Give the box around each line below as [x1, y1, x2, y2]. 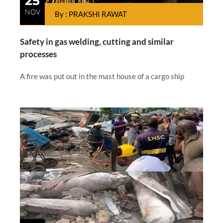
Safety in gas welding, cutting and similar [20, 36, 174, 47]
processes [20, 48, 57, 59]
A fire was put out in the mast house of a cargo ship [20, 71, 184, 81]
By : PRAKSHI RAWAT [55, 9, 127, 18]
